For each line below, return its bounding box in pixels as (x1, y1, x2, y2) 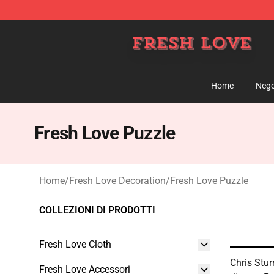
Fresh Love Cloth (39, 239, 111, 250)
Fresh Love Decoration (69, 175, 166, 187)
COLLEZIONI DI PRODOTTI (39, 204, 155, 216)
